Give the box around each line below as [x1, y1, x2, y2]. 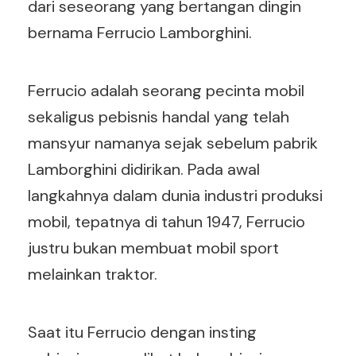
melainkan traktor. [28, 264, 161, 284]
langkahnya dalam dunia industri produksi [28, 185, 323, 206]
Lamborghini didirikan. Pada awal [28, 159, 260, 180]
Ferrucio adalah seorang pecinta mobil [28, 80, 304, 101]
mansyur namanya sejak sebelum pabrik [28, 133, 318, 153]
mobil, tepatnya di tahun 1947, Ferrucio [28, 211, 305, 232]
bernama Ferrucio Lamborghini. [28, 22, 256, 43]
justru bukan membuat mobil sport [28, 238, 279, 258]
